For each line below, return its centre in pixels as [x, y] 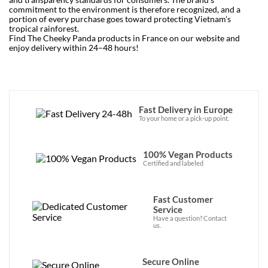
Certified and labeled [173, 163]
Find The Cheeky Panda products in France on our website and [124, 38]
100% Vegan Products [188, 155]
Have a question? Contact [190, 218]
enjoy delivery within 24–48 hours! [74, 48]
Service [168, 210]
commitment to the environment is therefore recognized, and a [125, 10]
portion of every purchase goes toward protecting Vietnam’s [120, 19]
